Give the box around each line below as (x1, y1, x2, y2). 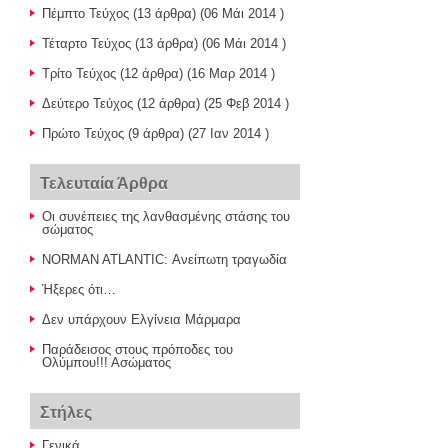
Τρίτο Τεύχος (42, 66, 116, 81)
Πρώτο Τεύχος (42, 126, 124, 141)
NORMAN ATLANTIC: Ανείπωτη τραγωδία (42, 252, 287, 267)
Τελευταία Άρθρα (40, 175, 168, 192)
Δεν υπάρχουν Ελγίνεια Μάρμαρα (42, 312, 241, 327)
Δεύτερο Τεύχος (42, 96, 133, 111)
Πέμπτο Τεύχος (42, 6, 129, 21)
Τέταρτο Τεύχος (42, 36, 131, 51)
